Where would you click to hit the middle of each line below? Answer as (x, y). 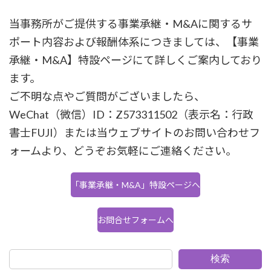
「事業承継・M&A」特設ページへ (135, 185)
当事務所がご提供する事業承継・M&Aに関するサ (131, 24)
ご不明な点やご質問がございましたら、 (107, 96)
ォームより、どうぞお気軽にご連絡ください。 (123, 151)
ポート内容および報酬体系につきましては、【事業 (134, 42)
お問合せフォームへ (135, 220)
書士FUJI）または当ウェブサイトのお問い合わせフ (135, 133)
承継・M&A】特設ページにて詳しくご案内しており (135, 60)
